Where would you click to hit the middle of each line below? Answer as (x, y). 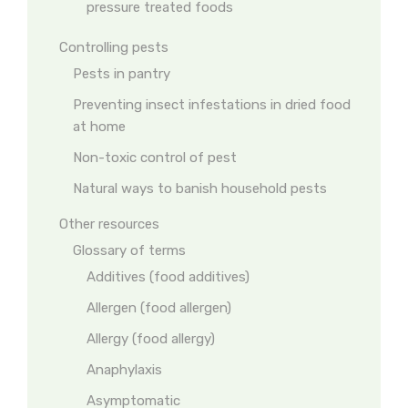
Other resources (109, 224)
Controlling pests (114, 47)
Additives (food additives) (168, 277)
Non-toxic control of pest (155, 158)
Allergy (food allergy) (151, 339)
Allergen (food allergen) (159, 308)
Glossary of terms (129, 250)
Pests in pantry (122, 74)
